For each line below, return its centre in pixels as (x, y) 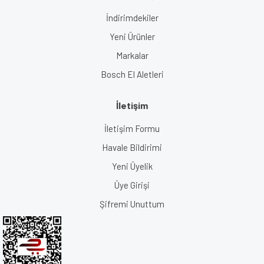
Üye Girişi (132, 185)
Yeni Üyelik (132, 166)
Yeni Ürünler (132, 36)
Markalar (132, 55)
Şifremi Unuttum (132, 204)
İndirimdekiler (132, 17)
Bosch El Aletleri (132, 74)
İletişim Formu (132, 128)
